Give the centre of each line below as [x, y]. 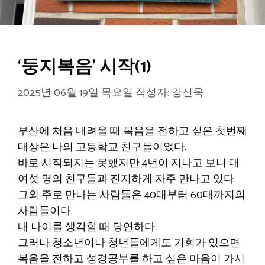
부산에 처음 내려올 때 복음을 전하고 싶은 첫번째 [132, 132]
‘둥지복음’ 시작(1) [85, 67]
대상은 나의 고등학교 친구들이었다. [102, 148]
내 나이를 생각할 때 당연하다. [87, 227]
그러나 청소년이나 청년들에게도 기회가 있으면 [129, 243]
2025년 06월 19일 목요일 [75, 93]
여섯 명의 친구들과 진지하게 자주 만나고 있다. [127, 180]
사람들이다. [45, 211]
